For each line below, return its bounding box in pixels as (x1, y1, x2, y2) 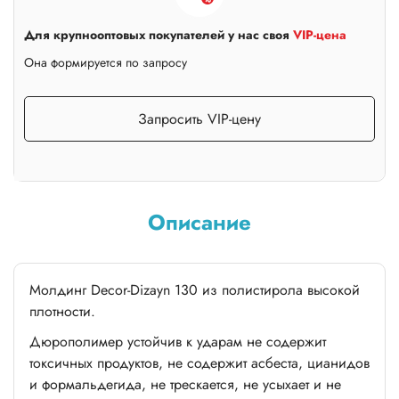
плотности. (29, 300, 95, 322)
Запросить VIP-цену (138, 108, 261, 129)
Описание (148, 206, 251, 238)
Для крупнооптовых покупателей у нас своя (24, 25, 293, 44)
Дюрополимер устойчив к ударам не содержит (29, 330, 326, 352)
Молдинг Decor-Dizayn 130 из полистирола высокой (29, 279, 360, 300)
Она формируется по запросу (24, 53, 187, 71)
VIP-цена (293, 25, 346, 44)
